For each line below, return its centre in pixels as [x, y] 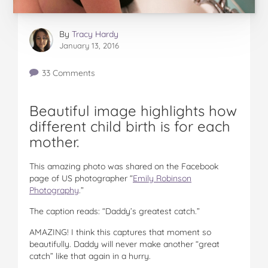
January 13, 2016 [89, 45]
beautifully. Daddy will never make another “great [124, 244]
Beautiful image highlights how [133, 110]
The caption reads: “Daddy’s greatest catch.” [115, 211]
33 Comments [68, 73]
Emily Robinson [162, 178]
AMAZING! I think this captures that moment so [120, 232]
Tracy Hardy [95, 34]
